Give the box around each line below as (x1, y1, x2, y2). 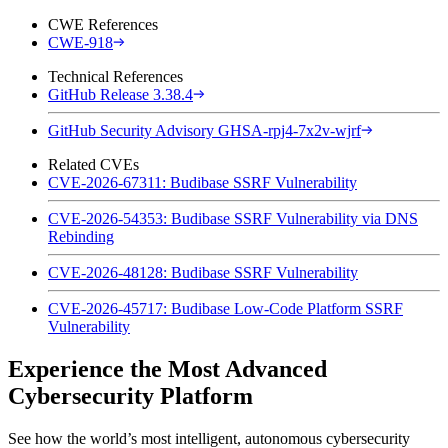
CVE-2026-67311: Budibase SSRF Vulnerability (48, 173, 357, 191)
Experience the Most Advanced (8, 355, 327, 382)
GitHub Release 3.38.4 (48, 85, 193, 103)
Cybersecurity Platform (8, 382, 253, 409)
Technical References (48, 67, 183, 85)
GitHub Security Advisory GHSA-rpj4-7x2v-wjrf (48, 121, 361, 139)
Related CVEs (48, 155, 139, 173)
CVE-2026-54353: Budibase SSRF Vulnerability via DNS (48, 209, 418, 227)
